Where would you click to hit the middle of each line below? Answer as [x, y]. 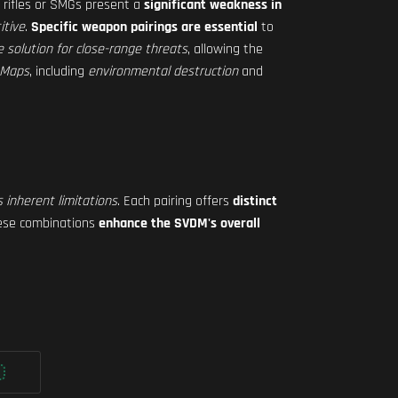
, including [59, 72]
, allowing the [225, 49]
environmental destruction [163, 72]
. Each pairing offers [175, 201]
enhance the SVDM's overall [179, 223]
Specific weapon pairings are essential [144, 27]
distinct [255, 201]
